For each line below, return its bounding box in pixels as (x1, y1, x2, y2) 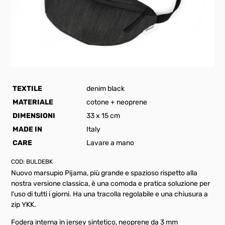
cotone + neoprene (86, 97, 148, 106)
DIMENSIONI (13, 111, 56, 120)
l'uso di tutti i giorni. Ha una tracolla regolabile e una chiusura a (11, 190, 208, 199)
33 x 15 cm (86, 111, 121, 120)
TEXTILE (13, 84, 43, 93)
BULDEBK (26, 158, 53, 166)
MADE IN (13, 125, 43, 134)
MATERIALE (13, 97, 54, 106)
